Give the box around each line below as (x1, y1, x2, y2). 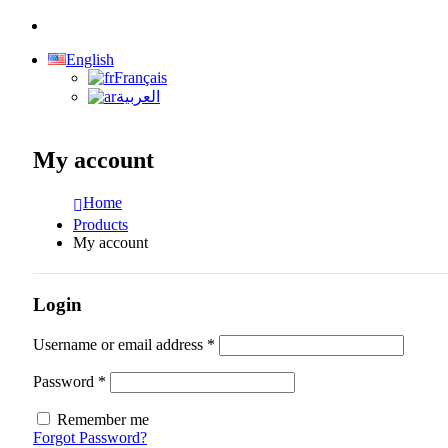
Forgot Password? (33, 428, 147, 446)
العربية (116, 88, 160, 106)
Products (73, 215, 128, 233)
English (66, 51, 114, 69)
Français (114, 69, 167, 87)
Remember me (57, 410, 149, 428)
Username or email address (33, 335, 207, 353)
